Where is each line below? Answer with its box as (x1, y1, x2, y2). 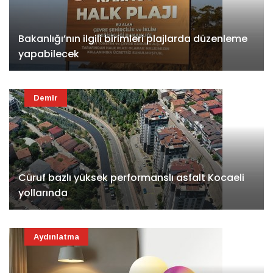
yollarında (18, 186, 68, 200)
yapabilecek (18, 47, 79, 62)
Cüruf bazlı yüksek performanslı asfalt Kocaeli (18, 171, 244, 185)
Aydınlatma (34, 232, 79, 242)
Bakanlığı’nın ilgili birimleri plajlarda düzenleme (18, 32, 247, 46)
